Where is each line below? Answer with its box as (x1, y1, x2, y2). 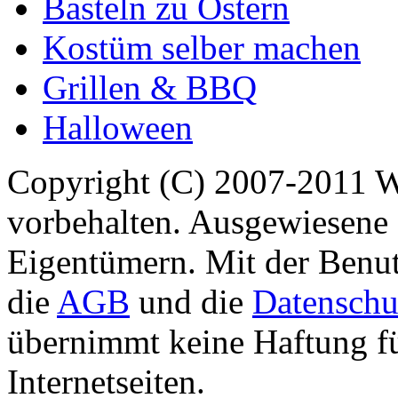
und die (130, 282, 252, 321)
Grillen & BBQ (43, 68, 257, 107)
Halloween (43, 107, 193, 147)
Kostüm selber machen (43, 28, 361, 67)
